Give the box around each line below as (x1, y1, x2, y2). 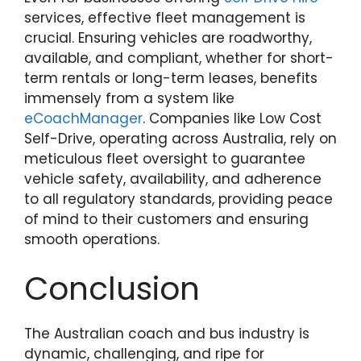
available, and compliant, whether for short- (24, 48, 334, 68)
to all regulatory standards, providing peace (24, 189, 333, 209)
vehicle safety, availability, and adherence (24, 169, 322, 189)
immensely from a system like (24, 89, 234, 108)
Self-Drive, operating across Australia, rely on (24, 129, 337, 148)
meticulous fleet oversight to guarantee (24, 149, 305, 168)
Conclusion (24, 266, 200, 311)
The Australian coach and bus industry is (24, 323, 309, 343)
